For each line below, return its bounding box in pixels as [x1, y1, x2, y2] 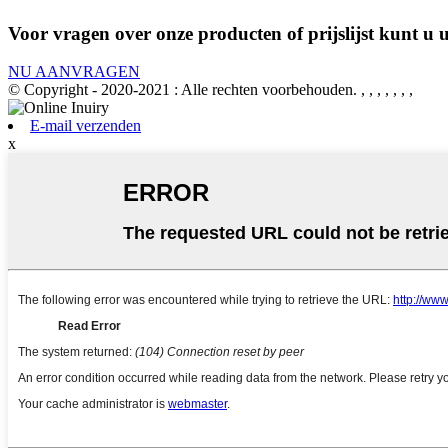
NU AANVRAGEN [8, 63, 140, 81]
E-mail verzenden [30, 117, 141, 135]
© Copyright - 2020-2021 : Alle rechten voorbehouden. [8, 81, 357, 99]
